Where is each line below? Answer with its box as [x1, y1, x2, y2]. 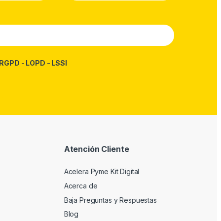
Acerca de [64, 181, 98, 190]
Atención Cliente [64, 144, 129, 154]
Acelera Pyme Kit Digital [64, 167, 140, 176]
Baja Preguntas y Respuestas [64, 195, 157, 204]
